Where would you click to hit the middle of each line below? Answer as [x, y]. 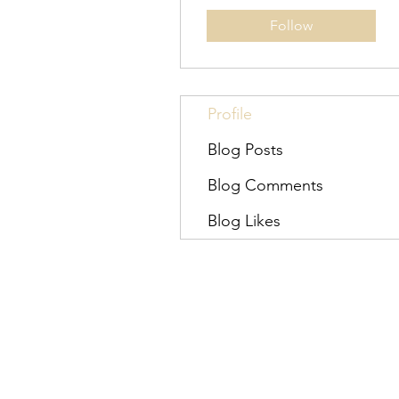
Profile [230, 114]
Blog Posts [245, 150]
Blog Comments [265, 185]
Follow [291, 25]
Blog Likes [244, 221]
